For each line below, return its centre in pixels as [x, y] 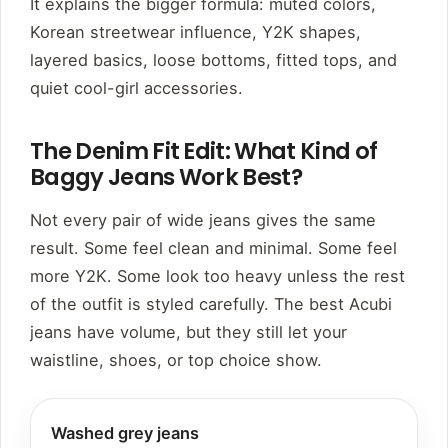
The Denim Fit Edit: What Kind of [204, 151]
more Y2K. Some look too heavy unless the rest [217, 276]
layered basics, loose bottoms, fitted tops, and [213, 60]
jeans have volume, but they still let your [188, 332]
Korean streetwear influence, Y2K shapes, [195, 32]
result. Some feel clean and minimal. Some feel [213, 248]
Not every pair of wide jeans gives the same [203, 220]
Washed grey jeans [125, 433]
